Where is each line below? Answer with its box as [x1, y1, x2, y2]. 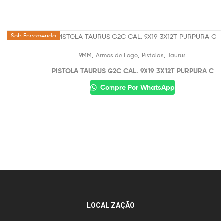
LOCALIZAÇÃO [86, 201, 135, 209]
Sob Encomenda [11, 32, 57, 39]
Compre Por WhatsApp [98, 83, 175, 92]
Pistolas [142, 51, 164, 59]
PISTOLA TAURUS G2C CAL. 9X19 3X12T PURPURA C [51, 66, 214, 75]
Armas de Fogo [96, 51, 138, 59]
